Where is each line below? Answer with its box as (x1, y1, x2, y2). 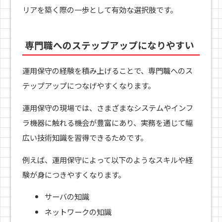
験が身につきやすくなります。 (22, 169, 125, 180)
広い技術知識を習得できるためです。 (22, 132, 148, 143)
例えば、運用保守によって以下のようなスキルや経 (22, 154, 193, 166)
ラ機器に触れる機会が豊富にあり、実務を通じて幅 (22, 117, 193, 128)
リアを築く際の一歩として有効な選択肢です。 (22, 3, 177, 15)
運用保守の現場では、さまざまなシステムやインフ (22, 102, 193, 113)
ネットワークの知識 (45, 206, 112, 218)
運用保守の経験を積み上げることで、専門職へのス (22, 64, 193, 76)
